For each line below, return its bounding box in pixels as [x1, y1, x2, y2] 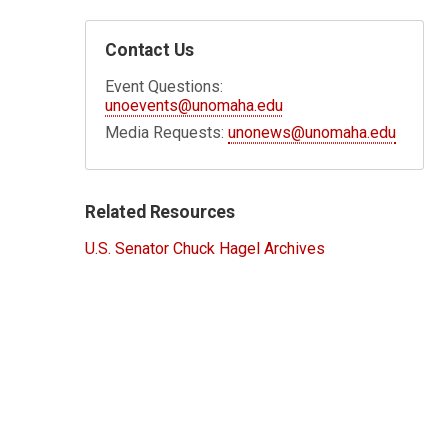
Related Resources [85, 202, 236, 223]
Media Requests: [105, 123, 229, 143]
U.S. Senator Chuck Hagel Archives [85, 239, 325, 259]
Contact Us [105, 40, 194, 61]
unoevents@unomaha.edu [105, 96, 284, 116]
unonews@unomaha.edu [228, 123, 397, 143]
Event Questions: [105, 77, 224, 97]
